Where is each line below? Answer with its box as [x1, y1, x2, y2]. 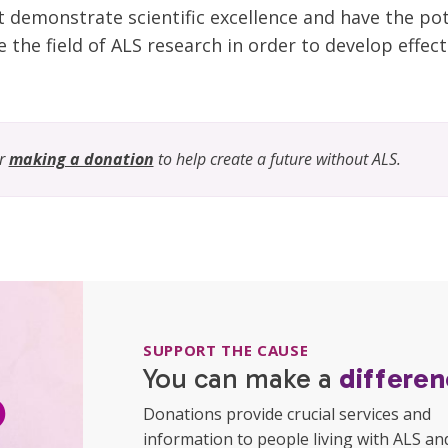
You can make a [143, 362, 339, 396]
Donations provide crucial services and [143, 403, 431, 426]
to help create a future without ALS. [153, 148, 401, 171]
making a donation [8, 148, 154, 171]
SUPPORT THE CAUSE [143, 340, 309, 361]
